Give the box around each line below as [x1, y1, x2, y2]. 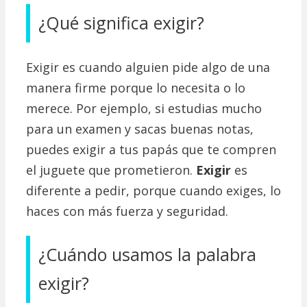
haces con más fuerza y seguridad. [26, 202, 228, 219]
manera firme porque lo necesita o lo [26, 79, 245, 96]
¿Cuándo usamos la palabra [38, 242, 256, 266]
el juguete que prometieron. [26, 161, 196, 178]
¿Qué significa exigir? [38, 11, 204, 35]
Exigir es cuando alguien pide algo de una [26, 58, 270, 75]
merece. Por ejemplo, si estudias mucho [26, 99, 262, 116]
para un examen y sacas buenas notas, [26, 120, 254, 137]
